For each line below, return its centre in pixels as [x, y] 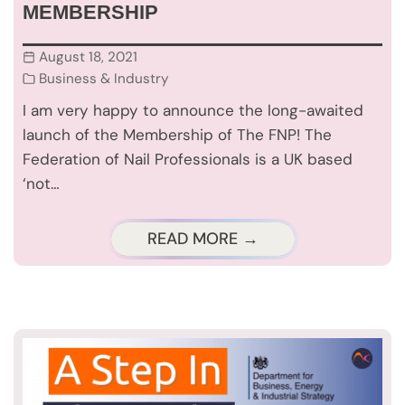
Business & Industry [104, 79]
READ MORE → [202, 239]
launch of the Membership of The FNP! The [177, 135]
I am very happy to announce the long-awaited [193, 110]
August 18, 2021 [88, 57]
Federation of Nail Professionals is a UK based [188, 159]
